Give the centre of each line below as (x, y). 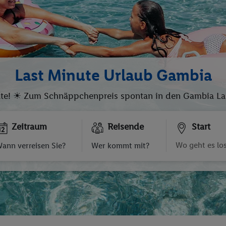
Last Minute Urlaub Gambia (113, 75)
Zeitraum (29, 127)
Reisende (126, 127)
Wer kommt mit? (120, 145)
